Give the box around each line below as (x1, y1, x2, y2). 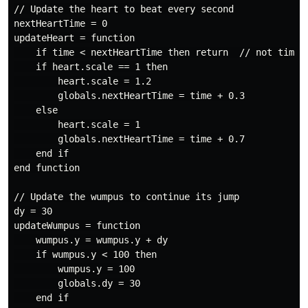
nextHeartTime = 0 (14, 18, 107, 29)
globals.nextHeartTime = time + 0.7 (14, 133, 245, 144)
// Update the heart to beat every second (14, 3, 234, 14)
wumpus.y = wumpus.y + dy (14, 234, 168, 245)
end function (14, 162, 80, 173)
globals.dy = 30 (14, 278, 140, 289)
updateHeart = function (14, 32, 135, 43)
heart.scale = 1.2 (14, 76, 151, 87)
